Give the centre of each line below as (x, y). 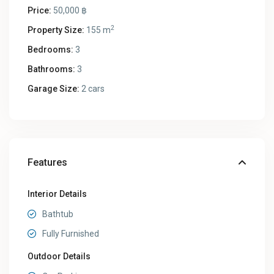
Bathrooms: (52, 69)
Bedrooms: (51, 50)
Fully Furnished (71, 234)
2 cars (92, 89)
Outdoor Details (59, 257)
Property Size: (56, 30)
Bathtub (58, 214)
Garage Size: (54, 89)
